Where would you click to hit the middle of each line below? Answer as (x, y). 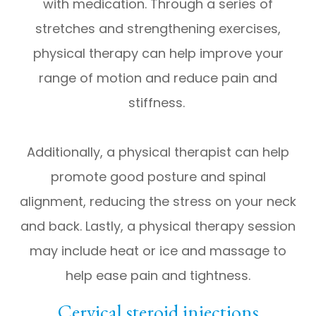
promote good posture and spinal (158, 176)
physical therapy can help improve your (158, 53)
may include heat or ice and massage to (158, 250)
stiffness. (158, 102)
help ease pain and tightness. (158, 275)
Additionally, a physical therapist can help (158, 152)
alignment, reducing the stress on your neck (158, 201)
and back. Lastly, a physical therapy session (158, 226)
